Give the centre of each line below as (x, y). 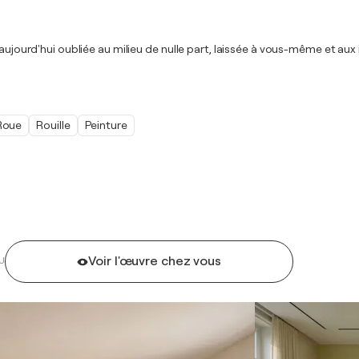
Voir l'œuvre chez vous (155, 261)
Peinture (106, 125)
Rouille (53, 125)
